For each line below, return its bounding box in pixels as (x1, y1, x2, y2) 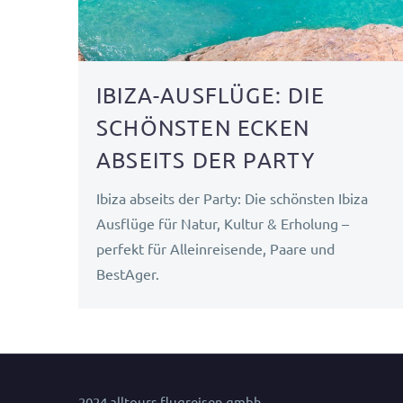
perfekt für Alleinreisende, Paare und (96, 238, 335, 257)
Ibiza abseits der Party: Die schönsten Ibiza (96, 188, 368, 207)
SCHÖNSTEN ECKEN (96, 113, 309, 140)
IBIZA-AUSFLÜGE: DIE (96, 81, 325, 108)
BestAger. (96, 264, 159, 282)
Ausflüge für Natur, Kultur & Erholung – (96, 213, 349, 232)
